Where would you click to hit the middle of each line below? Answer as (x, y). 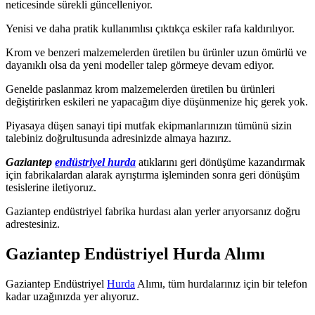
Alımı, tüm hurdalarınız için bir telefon (221, 283)
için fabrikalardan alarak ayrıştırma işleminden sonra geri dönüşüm (153, 174)
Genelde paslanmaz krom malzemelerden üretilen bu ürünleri (140, 89)
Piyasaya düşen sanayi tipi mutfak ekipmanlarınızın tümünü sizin (149, 125)
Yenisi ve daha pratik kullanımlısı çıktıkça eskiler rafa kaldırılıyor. (150, 28)
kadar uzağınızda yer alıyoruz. (72, 296)
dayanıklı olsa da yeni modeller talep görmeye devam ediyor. (140, 65)
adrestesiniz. (33, 224)
